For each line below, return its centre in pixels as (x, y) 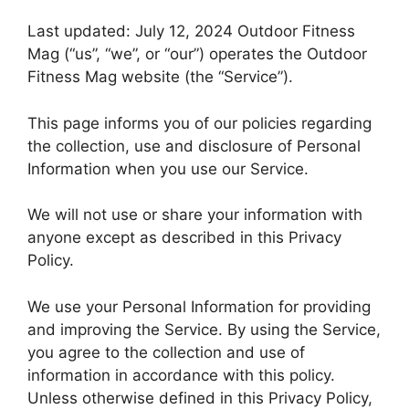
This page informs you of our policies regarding (199, 123)
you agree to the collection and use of (166, 352)
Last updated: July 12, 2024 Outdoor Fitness (191, 31)
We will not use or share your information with (195, 215)
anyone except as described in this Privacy (184, 238)
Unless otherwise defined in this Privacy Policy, (200, 398)
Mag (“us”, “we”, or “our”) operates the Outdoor (197, 54)
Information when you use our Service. (168, 168)
